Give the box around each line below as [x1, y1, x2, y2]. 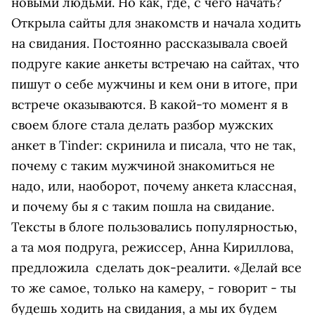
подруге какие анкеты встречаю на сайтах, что [11, 56, 300, 72]
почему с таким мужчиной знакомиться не [11, 157, 275, 174]
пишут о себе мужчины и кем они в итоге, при [11, 76, 297, 92]
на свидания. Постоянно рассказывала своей [11, 35, 288, 51]
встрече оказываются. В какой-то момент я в [11, 96, 288, 112]
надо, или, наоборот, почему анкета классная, [11, 178, 297, 194]
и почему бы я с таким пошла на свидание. [11, 198, 274, 214]
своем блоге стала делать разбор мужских [11, 117, 274, 133]
